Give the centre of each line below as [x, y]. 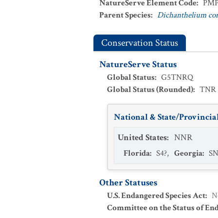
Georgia [188, 153]
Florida [137, 153]
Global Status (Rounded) [150, 90]
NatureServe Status [138, 64]
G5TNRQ [177, 77]
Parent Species [125, 15]
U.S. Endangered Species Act [156, 196]
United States [142, 137]
